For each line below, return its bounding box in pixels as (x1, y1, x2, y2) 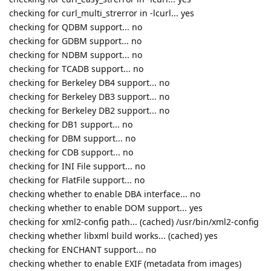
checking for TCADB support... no (9, 62, 143, 74)
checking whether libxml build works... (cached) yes (9, 229, 218, 241)
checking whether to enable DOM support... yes (9, 201, 203, 214)
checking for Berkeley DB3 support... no (9, 90, 169, 102)
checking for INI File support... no (9, 160, 145, 172)
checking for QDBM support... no (9, 21, 142, 33)
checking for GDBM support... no (9, 34, 142, 47)
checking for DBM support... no (9, 132, 135, 144)
